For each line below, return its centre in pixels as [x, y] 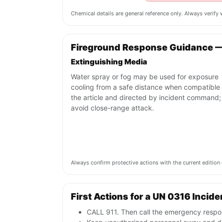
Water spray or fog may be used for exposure [145, 77]
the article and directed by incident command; [146, 98]
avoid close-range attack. [112, 108]
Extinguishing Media [109, 62]
